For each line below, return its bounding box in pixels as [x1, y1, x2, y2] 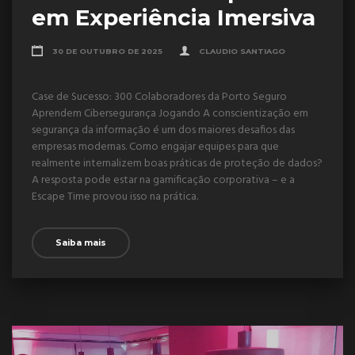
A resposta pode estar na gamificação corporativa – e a [32, 170, 295, 189]
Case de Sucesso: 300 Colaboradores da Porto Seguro [32, 87, 287, 106]
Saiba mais [55, 238, 106, 249]
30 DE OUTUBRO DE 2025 [52, 46, 162, 55]
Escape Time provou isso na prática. [32, 187, 198, 206]
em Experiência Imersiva [32, 3, 315, 31]
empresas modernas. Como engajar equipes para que [32, 137, 279, 156]
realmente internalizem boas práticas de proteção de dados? [32, 154, 323, 173]
